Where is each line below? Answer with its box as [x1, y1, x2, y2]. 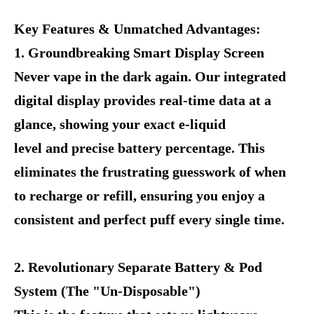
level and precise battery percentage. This [14, 140, 265, 156]
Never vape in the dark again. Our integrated [14, 69, 286, 84]
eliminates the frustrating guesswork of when [14, 164, 286, 179]
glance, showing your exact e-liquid [14, 116, 226, 132]
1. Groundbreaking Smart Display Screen [14, 45, 264, 60]
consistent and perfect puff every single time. [14, 212, 285, 227]
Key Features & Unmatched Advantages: [14, 21, 261, 36]
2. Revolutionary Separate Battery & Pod [14, 259, 262, 275]
